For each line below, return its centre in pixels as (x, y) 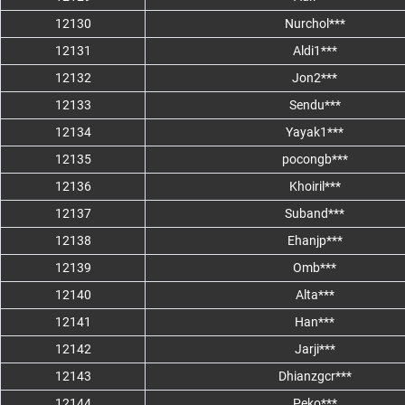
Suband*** (315, 214)
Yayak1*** (315, 132)
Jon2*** (315, 78)
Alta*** (315, 295)
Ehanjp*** (315, 241)
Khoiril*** (315, 187)
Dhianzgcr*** (315, 377)
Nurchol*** (315, 24)
